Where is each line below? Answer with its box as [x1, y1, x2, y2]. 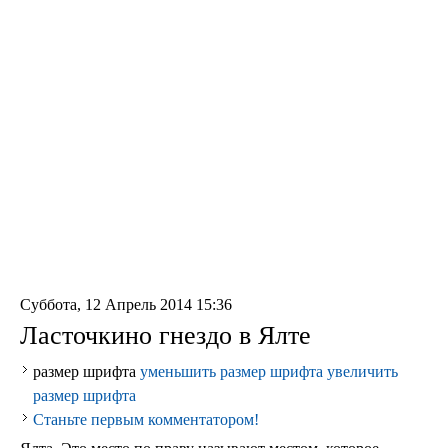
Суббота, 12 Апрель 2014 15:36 [20, 296, 232, 313]
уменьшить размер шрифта [140, 363, 323, 380]
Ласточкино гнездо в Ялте [20, 321, 311, 350]
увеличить [327, 363, 398, 380]
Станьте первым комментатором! [33, 411, 259, 428]
